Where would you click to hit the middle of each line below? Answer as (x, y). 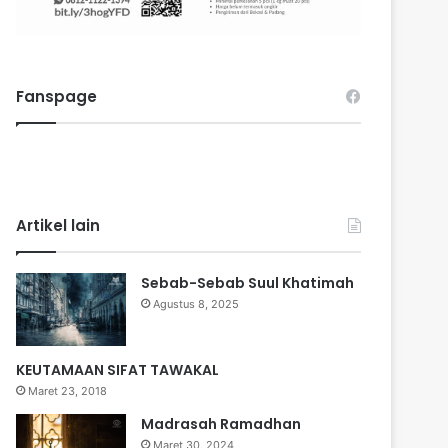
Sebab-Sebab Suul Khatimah (248, 282)
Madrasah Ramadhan (221, 423)
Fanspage (57, 96)
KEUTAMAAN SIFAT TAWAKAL (118, 369)
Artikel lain (58, 225)
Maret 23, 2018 (68, 390)
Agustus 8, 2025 (196, 303)
